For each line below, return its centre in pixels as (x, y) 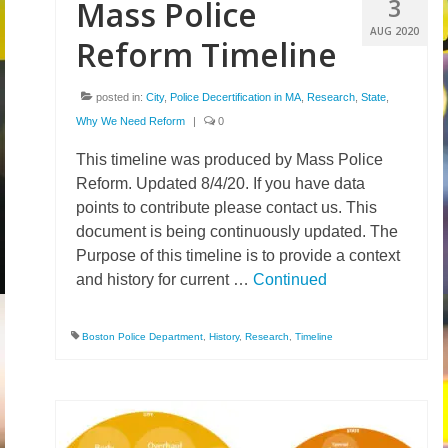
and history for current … (164, 279)
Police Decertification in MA (235, 97)
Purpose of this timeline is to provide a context (238, 255)
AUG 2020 (394, 31)
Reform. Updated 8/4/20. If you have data (220, 183)
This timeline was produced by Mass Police (229, 159)
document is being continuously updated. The (237, 231)
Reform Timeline (206, 54)
